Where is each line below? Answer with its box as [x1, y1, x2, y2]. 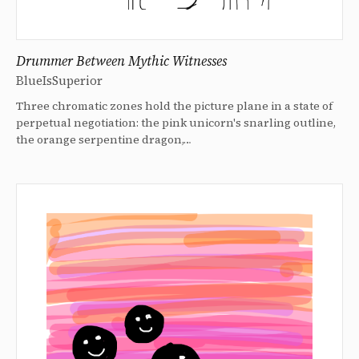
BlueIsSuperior [16, 71, 103, 89]
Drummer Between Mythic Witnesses [16, 50, 227, 71]
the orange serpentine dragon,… [16, 131, 192, 147]
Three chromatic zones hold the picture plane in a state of [16, 97, 333, 114]
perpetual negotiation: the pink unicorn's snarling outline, [16, 114, 336, 131]
